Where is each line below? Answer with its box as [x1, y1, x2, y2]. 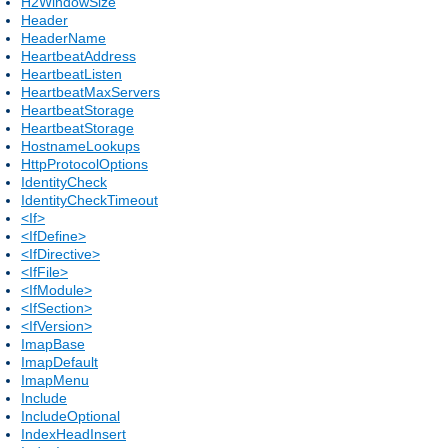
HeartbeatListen [21, 65, 122, 82]
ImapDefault [21, 353, 98, 370]
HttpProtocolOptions [21, 155, 148, 172]
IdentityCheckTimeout [21, 191, 158, 208]
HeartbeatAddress [21, 47, 136, 64]
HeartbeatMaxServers [21, 83, 160, 100]
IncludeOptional [21, 407, 120, 424]
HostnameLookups [21, 137, 140, 154]
